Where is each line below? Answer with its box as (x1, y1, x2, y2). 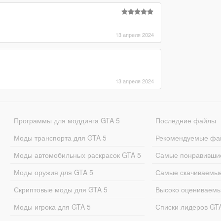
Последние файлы (155, 115, 217, 125)
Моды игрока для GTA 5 (13, 201, 91, 212)
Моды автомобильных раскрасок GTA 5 (13, 149, 141, 160)
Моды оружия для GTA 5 (13, 167, 93, 177)
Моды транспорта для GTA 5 (13, 132, 107, 143)
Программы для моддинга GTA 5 (13, 115, 120, 125)
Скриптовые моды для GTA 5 (13, 184, 108, 194)
